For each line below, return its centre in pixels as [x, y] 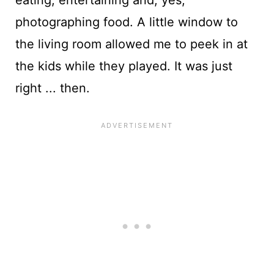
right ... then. [52, 88]
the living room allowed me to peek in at [131, 44]
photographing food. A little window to [126, 22]
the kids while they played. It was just [124, 66]
